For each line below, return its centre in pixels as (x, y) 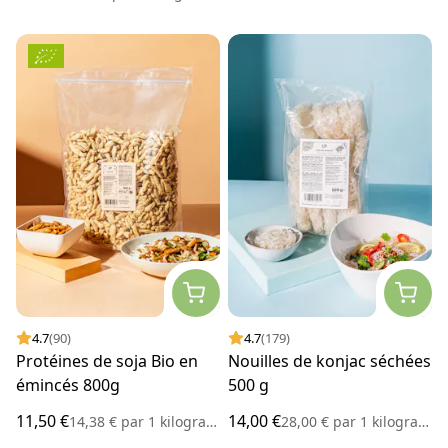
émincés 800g (68, 385)
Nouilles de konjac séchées (329, 361)
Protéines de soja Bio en (107, 361)
